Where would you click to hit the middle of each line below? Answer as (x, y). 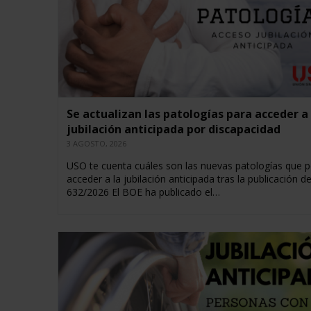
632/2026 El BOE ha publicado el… (143, 192)
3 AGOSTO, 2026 (96, 144)
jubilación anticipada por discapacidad (173, 129)
